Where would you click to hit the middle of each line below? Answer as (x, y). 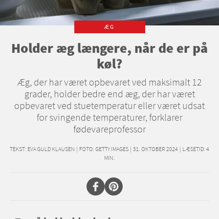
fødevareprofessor (109, 129)
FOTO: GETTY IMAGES (104, 149)
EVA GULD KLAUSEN (51, 149)
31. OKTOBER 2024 (155, 149)
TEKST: (18, 149)
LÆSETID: (194, 149)
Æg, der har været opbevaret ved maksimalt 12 (109, 82)
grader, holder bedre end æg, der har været (109, 94)
